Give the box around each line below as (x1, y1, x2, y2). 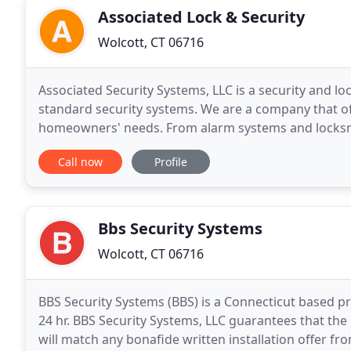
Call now (58, 154, 103, 169)
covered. (38, 138, 89, 155)
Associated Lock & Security (98, 6, 305, 27)
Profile (154, 154, 187, 169)
